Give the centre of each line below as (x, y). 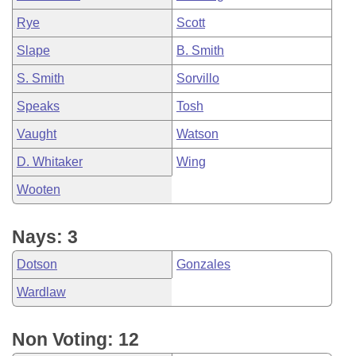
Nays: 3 (45, 237)
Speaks (38, 106)
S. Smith (41, 78)
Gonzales (203, 264)
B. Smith (200, 50)
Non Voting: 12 (75, 339)
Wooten (39, 190)
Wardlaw (41, 292)
